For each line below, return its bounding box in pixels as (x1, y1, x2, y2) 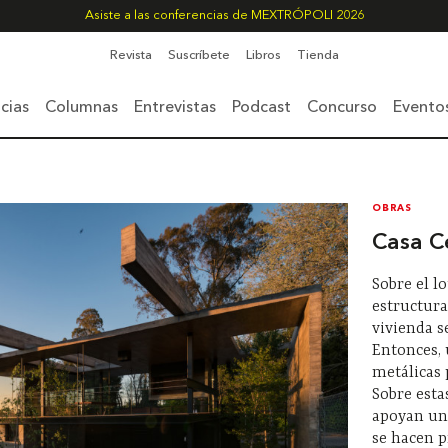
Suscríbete (167, 49, 230, 62)
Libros (245, 49, 281, 62)
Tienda (296, 49, 339, 62)
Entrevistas (134, 99, 216, 116)
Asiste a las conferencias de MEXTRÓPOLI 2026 (84, 9, 364, 22)
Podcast (232, 99, 291, 116)
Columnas (45, 99, 118, 116)
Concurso (307, 99, 377, 116)
